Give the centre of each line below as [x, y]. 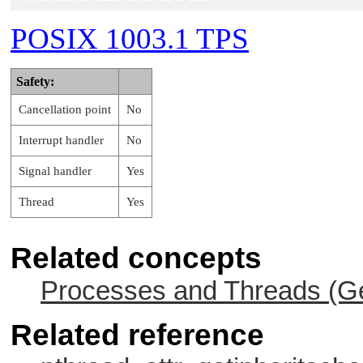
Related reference [137, 335]
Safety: [35, 81]
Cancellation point [65, 109]
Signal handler [55, 171]
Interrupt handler [61, 140]
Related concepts [136, 258]
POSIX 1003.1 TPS [130, 38]
